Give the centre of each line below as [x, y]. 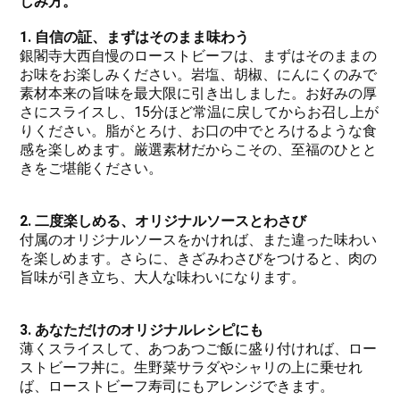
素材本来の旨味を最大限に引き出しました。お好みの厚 [199, 93]
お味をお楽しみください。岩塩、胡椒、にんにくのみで [199, 74]
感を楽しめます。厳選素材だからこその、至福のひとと [199, 149]
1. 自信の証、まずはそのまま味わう [135, 37]
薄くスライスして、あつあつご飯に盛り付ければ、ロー [199, 348]
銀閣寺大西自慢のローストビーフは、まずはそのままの [199, 55]
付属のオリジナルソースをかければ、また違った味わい [199, 239]
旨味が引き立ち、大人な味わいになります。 [163, 277]
